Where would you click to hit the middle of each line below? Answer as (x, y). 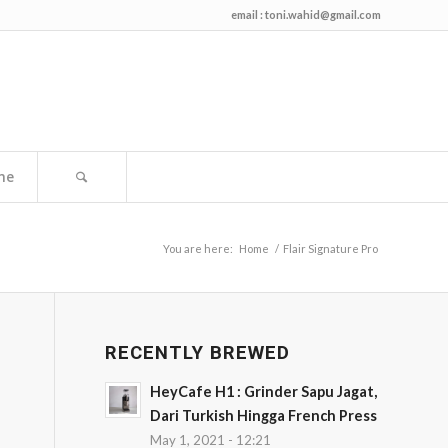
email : (248, 14)
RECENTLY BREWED (198, 353)
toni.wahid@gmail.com (323, 14)
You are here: (198, 248)
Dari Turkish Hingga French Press (264, 415)
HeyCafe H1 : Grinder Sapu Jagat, (264, 391)
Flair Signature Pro (330, 248)
